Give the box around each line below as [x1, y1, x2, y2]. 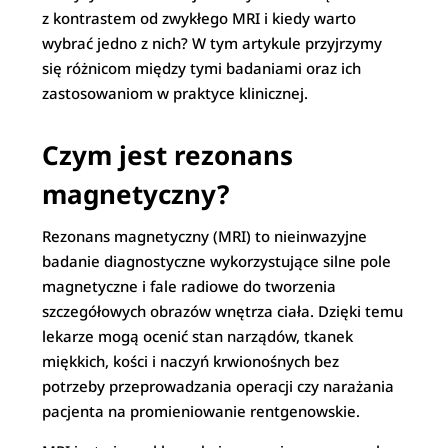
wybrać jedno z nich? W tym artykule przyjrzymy [42, 33, 383, 53]
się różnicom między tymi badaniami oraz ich [42, 58, 362, 78]
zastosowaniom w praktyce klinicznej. [42, 83, 309, 103]
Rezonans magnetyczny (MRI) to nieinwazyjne [42, 226, 368, 246]
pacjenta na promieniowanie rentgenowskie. [42, 401, 361, 421]
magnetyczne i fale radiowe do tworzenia [42, 276, 337, 296]
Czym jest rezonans [42, 137, 294, 173]
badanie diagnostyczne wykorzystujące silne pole [42, 251, 392, 271]
